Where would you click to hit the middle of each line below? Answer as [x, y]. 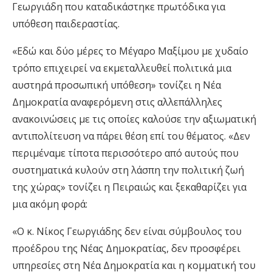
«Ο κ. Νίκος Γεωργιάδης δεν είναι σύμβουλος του [127, 231]
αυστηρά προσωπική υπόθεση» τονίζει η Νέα [117, 85]
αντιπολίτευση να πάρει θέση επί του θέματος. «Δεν [131, 136]
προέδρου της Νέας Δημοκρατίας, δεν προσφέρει [126, 248]
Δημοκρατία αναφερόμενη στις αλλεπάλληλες [117, 102]
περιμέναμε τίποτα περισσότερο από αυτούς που [125, 153]
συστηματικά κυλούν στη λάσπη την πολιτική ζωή [128, 170]
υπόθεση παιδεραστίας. [66, 24]
